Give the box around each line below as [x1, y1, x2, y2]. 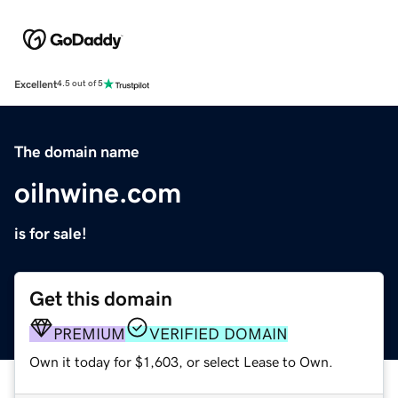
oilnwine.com [14, 178, 181, 207]
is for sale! [14, 225, 87, 242]
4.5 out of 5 [57, 79, 103, 89]
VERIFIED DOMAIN [149, 325, 288, 342]
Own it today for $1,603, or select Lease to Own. [29, 354, 333, 369]
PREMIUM [53, 325, 125, 342]
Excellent [14, 78, 57, 90]
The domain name [14, 143, 139, 160]
